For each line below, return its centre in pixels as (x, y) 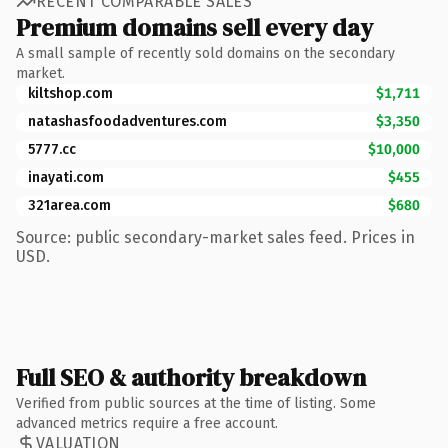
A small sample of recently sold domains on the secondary (205, 53)
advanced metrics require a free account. (147, 423)
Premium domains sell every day (194, 27)
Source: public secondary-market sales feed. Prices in (215, 237)
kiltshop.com (70, 93)
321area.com (69, 205)
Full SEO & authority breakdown (191, 377)
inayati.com (66, 177)
